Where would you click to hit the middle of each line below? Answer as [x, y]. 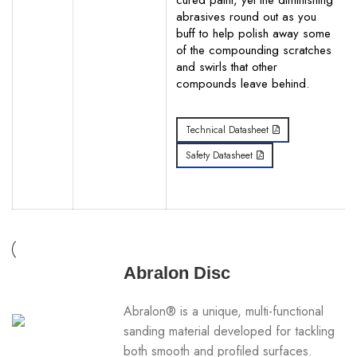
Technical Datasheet [227, 130]
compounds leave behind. [243, 84]
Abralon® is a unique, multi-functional [224, 311]
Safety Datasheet [219, 155]
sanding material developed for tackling [229, 331]
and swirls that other [227, 67]
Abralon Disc [177, 273]
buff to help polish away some [253, 33]
